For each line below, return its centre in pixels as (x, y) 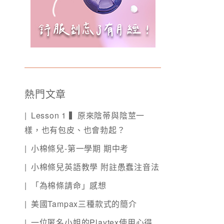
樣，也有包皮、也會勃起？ (75, 130)
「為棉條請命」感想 (69, 185)
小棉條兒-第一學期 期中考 (80, 148)
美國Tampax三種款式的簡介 (84, 204)
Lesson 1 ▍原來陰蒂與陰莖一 (88, 115)
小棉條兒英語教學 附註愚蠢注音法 (95, 167)
